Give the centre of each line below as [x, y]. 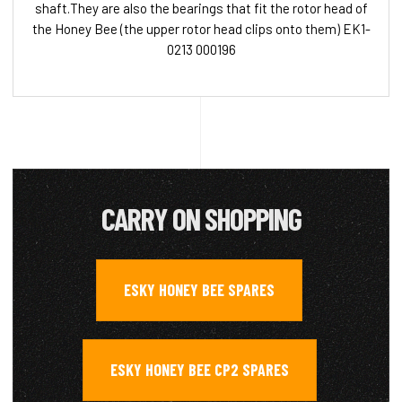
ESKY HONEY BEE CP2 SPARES [199, 369]
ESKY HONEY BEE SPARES [199, 289]
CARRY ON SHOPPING [201, 218]
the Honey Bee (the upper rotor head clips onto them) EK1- [201, 28]
